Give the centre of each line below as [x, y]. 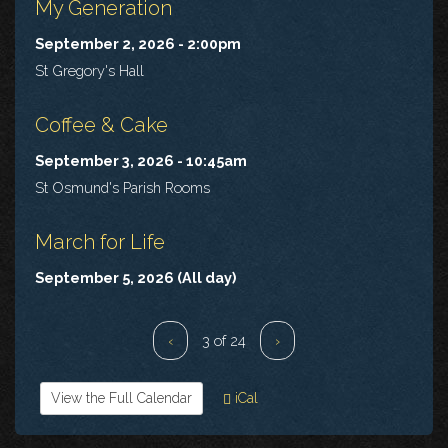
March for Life [100, 241]
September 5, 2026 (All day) [135, 277]
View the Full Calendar [121, 397]
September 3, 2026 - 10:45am [141, 160]
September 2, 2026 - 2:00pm [138, 43]
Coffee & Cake [101, 124]
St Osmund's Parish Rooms [122, 187]
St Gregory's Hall [89, 70]
